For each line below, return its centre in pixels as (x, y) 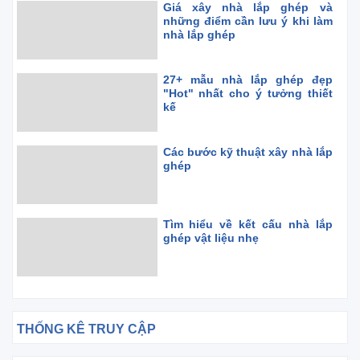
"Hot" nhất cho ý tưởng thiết (247, 93)
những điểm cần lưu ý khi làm (247, 21)
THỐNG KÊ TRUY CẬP (86, 329)
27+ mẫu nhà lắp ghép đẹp (247, 80)
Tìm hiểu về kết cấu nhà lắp (247, 224)
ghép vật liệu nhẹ (211, 238)
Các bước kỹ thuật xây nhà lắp (247, 152)
